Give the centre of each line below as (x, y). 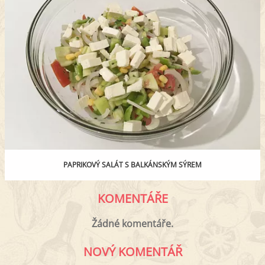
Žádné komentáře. (132, 224)
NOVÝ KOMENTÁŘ (132, 252)
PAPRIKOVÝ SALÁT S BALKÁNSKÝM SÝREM (132, 165)
